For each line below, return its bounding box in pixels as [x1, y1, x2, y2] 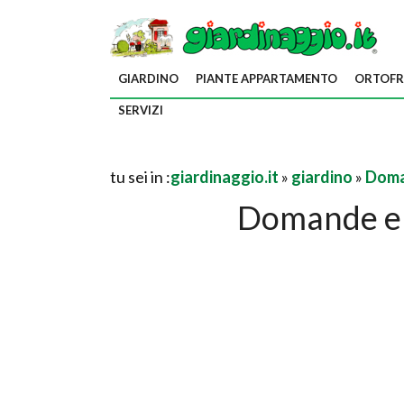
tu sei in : [110, 167, 170, 187]
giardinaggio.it [170, 167, 279, 187]
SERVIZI [118, 103, 163, 117]
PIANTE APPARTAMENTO [196, 71, 337, 86]
